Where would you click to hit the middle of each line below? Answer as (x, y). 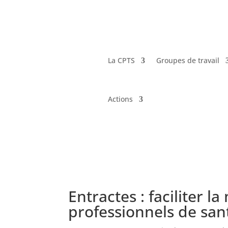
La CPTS (122, 60)
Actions (121, 99)
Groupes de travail (188, 60)
